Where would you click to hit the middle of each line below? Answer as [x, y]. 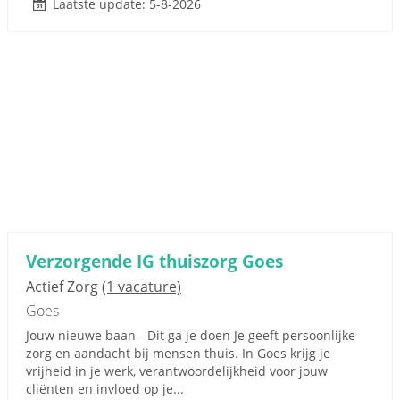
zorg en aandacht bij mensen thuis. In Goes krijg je [178, 353]
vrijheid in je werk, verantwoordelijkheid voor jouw [177, 371]
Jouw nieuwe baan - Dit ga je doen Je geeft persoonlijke [191, 335]
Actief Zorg [64, 287]
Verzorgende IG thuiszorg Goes [154, 261]
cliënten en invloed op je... [105, 389]
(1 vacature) [142, 287]
